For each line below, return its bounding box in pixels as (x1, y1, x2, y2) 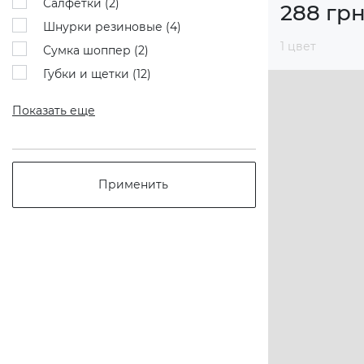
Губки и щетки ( (43, 67, 136, 81)
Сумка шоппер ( (43, 43, 138, 58)
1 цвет (280, 39, 316, 54)
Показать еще (12, 103, 95, 118)
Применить (98, 177, 168, 192)
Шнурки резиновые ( (43, 19, 170, 34)
